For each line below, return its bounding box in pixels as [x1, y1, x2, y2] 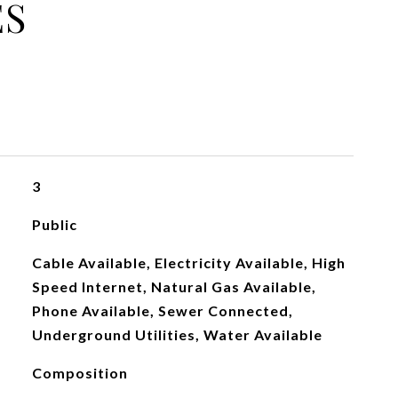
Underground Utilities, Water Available [31, 326, 322, 343]
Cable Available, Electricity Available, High [31, 254, 346, 271]
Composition [31, 364, 128, 381]
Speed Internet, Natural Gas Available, [31, 278, 316, 295]
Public [31, 216, 77, 233]
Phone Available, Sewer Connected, [31, 302, 293, 319]
